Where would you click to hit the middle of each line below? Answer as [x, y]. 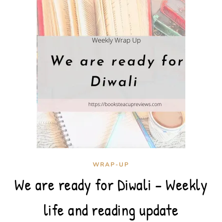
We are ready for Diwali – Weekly [111, 185]
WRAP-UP [111, 165]
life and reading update [111, 210]
